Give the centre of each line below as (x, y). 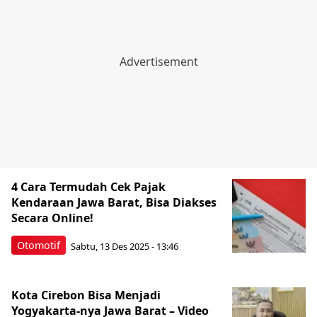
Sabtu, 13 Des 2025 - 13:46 (125, 246)
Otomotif (39, 245)
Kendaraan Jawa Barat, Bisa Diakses (114, 202)
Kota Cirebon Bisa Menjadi (86, 295)
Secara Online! (52, 218)
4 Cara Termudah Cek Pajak (88, 187)
